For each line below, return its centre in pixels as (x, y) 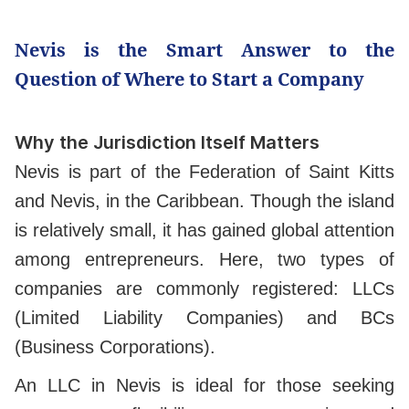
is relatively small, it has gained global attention (204, 231)
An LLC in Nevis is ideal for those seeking (204, 386)
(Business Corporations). (118, 347)
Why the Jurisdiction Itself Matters (169, 143)
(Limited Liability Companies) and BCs (204, 318)
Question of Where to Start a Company (192, 79)
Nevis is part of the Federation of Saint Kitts (204, 172)
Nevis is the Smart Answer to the (204, 50)
